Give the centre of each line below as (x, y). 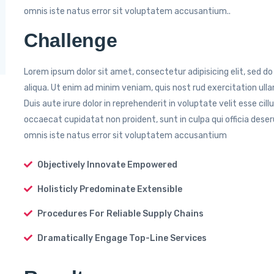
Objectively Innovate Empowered (107, 165)
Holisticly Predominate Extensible (110, 189)
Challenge (71, 40)
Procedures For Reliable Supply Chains (120, 213)
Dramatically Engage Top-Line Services (122, 238)
